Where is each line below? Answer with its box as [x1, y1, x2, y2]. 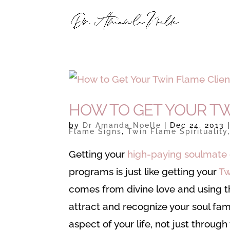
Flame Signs [69, 127, 122, 136]
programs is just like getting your [69, 166, 219, 177]
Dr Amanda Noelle [83, 121, 162, 129]
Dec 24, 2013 [170, 121, 225, 129]
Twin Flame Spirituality [127, 127, 228, 136]
